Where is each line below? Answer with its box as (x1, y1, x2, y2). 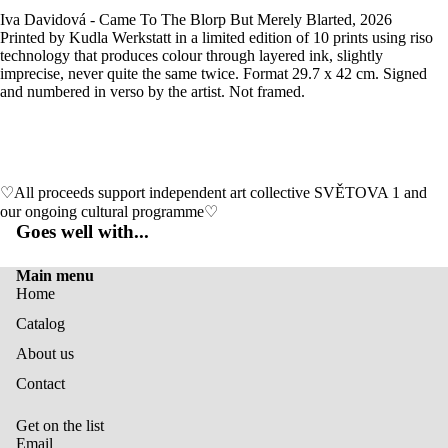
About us (16, 344, 74, 362)
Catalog (16, 314, 65, 332)
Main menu (16, 266, 94, 284)
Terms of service (113, 431, 191, 446)
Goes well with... (16, 220, 149, 242)
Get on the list (16, 416, 104, 434)
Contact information (113, 375, 207, 390)
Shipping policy (113, 403, 188, 418)
